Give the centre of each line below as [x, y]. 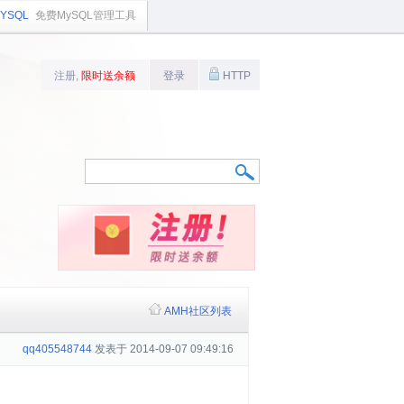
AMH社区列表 [198, 311]
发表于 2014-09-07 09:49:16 [163, 349]
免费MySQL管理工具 [86, 15]
